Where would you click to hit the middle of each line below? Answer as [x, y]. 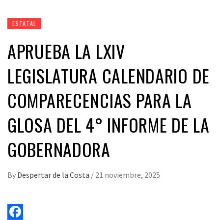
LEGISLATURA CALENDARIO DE [109, 75]
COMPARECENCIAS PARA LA [100, 100]
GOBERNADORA [59, 149]
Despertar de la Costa [54, 175]
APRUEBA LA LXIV [66, 51]
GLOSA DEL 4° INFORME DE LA [109, 124]
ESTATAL [24, 23]
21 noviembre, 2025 [128, 175]
